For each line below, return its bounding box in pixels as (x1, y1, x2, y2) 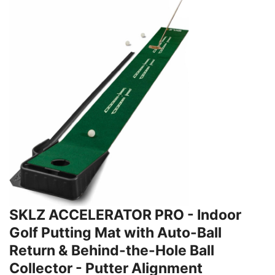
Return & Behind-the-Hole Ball (9, 241, 214, 259)
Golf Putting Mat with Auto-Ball (9, 223, 222, 241)
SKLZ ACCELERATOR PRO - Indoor (9, 206, 241, 223)
